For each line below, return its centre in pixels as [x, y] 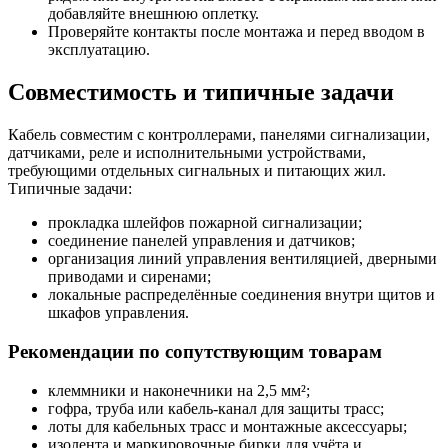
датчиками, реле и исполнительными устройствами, [187, 153]
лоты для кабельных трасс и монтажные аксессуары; [227, 426]
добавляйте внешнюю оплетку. [153, 14]
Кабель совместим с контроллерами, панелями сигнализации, [219, 135]
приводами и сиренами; [129, 277]
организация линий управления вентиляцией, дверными [242, 259]
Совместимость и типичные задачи [201, 92]
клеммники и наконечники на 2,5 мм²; [179, 390]
